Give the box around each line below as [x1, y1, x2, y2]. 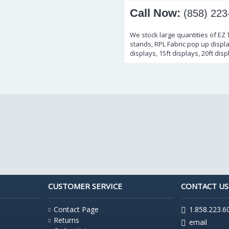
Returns [54, 215, 79, 225]
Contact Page [54, 204, 99, 214]
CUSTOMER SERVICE [48, 181, 122, 191]
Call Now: [130, 7, 180, 19]
